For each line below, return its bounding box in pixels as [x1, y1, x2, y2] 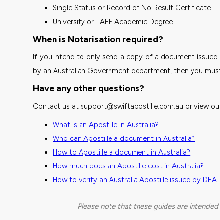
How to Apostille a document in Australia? [53, 147, 191, 157]
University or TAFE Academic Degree [53, 17, 173, 26]
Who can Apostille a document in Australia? [53, 134, 195, 143]
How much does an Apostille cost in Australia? [53, 161, 204, 170]
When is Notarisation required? [33, 33, 164, 45]
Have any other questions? [33, 82, 145, 94]
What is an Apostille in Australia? [53, 120, 159, 129]
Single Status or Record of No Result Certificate [53, 3, 211, 12]
